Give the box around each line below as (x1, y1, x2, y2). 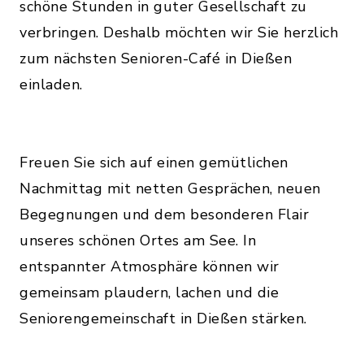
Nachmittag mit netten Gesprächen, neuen (19, 179, 321, 199)
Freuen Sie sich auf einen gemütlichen (19, 153, 288, 173)
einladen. (19, 75, 83, 95)
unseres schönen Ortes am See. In (19, 231, 256, 251)
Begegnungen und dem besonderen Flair (19, 205, 309, 225)
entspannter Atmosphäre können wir (19, 257, 279, 277)
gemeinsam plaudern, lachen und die (19, 283, 279, 303)
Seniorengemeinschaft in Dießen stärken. (19, 309, 307, 329)
